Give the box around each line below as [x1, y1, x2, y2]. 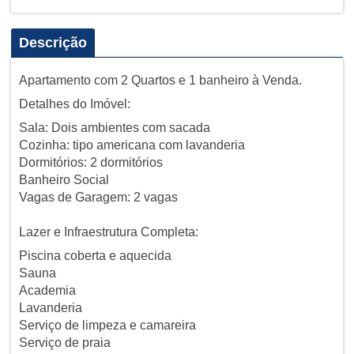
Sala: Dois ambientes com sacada [18, 120, 210, 134]
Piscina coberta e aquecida [18, 248, 171, 262]
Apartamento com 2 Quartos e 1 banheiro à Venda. [18, 73, 302, 87]
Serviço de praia [18, 335, 111, 349]
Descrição [18, 34, 87, 51]
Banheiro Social [18, 172, 109, 186]
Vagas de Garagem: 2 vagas [18, 190, 178, 204]
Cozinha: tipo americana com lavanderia [18, 137, 245, 152]
